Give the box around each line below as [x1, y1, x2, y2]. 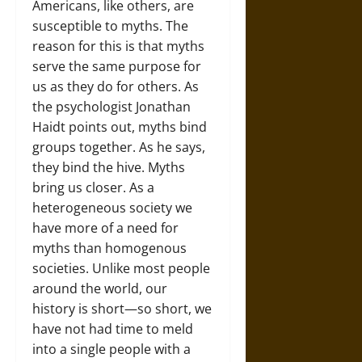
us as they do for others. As [32, 78, 199, 96]
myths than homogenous [32, 239, 187, 258]
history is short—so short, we [32, 300, 212, 318]
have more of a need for [32, 219, 179, 238]
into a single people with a [32, 340, 191, 359]
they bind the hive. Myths [32, 158, 185, 177]
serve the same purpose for [32, 57, 201, 76]
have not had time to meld [32, 320, 193, 339]
